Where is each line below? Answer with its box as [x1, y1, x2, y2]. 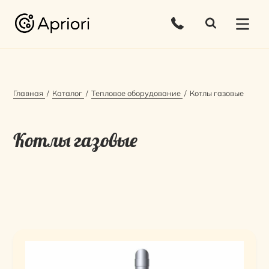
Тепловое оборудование [91, 88, 181, 98]
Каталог [52, 88, 83, 98]
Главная [13, 88, 44, 98]
